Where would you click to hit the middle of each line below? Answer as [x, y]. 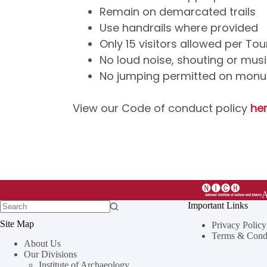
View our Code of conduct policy [162, 108]
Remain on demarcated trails [178, 12]
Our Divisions [50, 254]
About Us [42, 243]
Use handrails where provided [179, 28]
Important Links [218, 206]
